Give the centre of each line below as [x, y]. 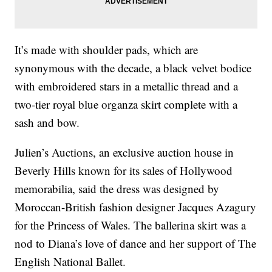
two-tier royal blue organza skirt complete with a [126, 104]
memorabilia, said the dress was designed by [117, 189]
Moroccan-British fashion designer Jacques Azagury [136, 207]
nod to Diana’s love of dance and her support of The [136, 243]
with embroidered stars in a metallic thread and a [127, 86]
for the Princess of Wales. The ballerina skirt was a [131, 225]
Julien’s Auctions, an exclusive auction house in [124, 152]
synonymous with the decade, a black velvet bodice [133, 68]
